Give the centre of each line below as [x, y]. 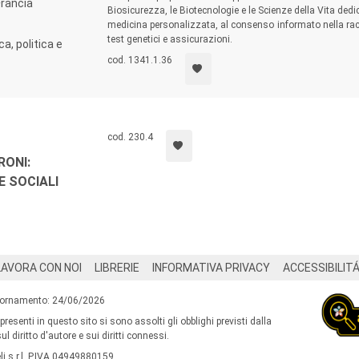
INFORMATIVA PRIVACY [211, 268]
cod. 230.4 [130, 137]
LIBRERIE [117, 268]
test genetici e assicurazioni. [169, 39]
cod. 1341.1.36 [139, 60]
